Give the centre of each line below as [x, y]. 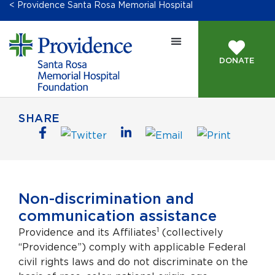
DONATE [237, 61]
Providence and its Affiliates [87, 232]
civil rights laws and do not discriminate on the [133, 262]
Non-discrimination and [106, 199]
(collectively [191, 232]
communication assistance [118, 216]
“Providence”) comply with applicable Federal [132, 247]
